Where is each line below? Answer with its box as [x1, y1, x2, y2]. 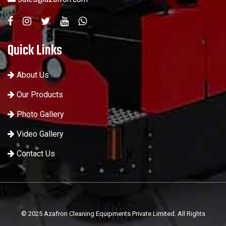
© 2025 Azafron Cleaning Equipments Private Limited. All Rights [21, 210, 205, 218]
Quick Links [8, 40, 62, 62]
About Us [17, 70, 49, 80]
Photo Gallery [17, 109, 64, 120]
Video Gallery [17, 129, 64, 139]
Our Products [17, 90, 63, 100]
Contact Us [17, 149, 55, 159]
